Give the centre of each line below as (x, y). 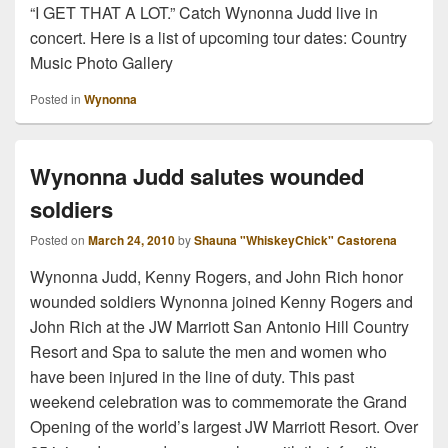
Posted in (55, 98)
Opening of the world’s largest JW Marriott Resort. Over (224, 426)
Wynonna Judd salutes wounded (197, 175)
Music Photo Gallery (101, 62)
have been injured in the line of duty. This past (192, 376)
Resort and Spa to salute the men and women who (208, 351)
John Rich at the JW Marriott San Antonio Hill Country (219, 326)
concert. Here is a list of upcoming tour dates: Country (218, 37)
